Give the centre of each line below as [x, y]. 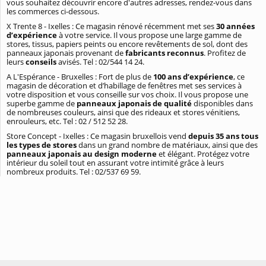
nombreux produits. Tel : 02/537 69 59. [74, 171]
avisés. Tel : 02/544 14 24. [101, 61]
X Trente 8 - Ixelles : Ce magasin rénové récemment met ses [111, 26]
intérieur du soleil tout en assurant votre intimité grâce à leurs [115, 162]
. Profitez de [225, 53]
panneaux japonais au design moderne [83, 153]
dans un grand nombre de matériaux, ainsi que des [167, 145]
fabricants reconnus [164, 53]
